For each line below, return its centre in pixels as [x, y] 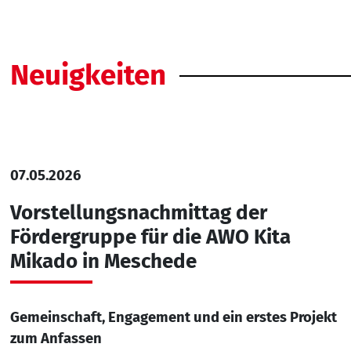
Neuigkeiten [88, 75]
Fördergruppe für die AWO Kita [150, 237]
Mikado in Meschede [103, 261]
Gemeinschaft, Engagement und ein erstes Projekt [173, 317]
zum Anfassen [56, 338]
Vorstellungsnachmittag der [138, 212]
